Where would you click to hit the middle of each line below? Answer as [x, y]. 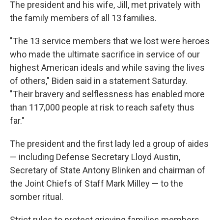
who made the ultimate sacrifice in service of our [105, 55]
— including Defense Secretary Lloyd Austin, [95, 157]
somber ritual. [37, 197]
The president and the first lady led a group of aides [109, 144]
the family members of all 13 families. [83, 18]
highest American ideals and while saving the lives [107, 68]
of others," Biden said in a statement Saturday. [99, 81]
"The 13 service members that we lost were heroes [110, 41]
